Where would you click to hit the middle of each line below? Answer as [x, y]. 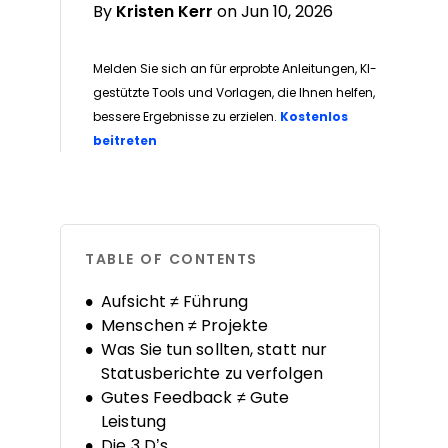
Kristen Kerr [164, 11]
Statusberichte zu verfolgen [212, 373]
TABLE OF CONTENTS [171, 259]
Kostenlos [312, 117]
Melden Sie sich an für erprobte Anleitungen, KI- [235, 69]
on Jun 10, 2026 [275, 11]
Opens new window [220, 136]
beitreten [125, 141]
